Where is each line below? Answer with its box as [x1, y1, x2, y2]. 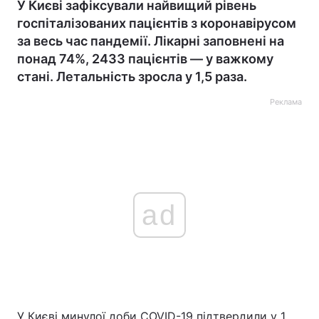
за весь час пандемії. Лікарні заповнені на [17, 33, 284, 48]
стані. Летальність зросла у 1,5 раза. [17, 68, 247, 84]
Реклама [270, 96, 302, 107]
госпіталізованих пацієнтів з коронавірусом [17, 15, 296, 31]
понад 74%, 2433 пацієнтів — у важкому [17, 51, 273, 66]
